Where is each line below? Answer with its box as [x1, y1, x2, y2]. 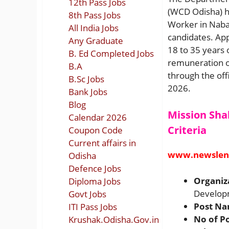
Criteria [168, 123, 207, 137]
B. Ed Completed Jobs [68, 47, 154, 59]
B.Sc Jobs [68, 73, 104, 85]
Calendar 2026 [68, 111, 127, 123]
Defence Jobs [68, 162, 121, 174]
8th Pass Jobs [68, 9, 121, 21]
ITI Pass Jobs [68, 200, 117, 213]
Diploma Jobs [68, 175, 121, 187]
